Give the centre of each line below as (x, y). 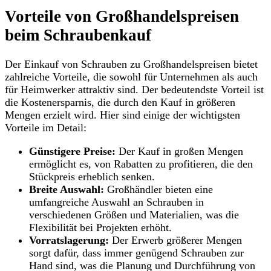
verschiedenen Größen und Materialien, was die (134, 215)
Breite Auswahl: (67, 190)
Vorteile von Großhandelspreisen (122, 16)
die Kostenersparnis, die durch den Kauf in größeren (120, 103)
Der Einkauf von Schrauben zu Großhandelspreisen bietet (131, 64)
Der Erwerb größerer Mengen (175, 240)
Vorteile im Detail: (46, 128)
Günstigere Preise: (72, 152)
